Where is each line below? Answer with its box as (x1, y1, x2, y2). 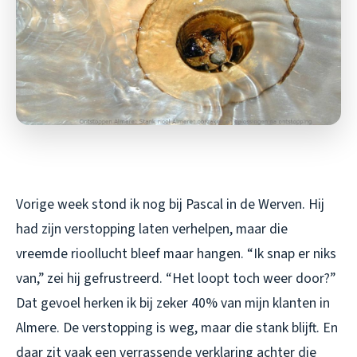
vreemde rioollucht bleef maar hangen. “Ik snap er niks (16, 244, 336, 265)
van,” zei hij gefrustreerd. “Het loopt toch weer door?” (16, 269, 335, 289)
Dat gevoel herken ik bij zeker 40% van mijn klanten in (16, 293, 330, 314)
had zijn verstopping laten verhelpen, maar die (16, 219, 288, 240)
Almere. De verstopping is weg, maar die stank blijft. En (16, 318, 338, 339)
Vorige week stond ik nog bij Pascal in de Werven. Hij (16, 194, 324, 215)
